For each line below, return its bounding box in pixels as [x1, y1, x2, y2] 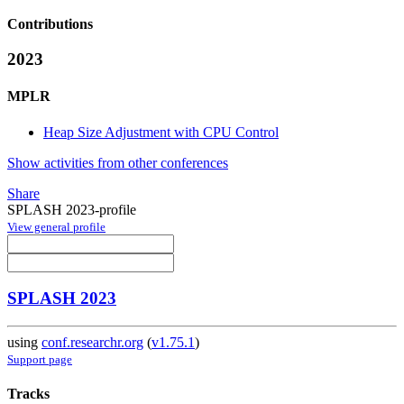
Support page [7, 353, 72, 367]
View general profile [7, 219, 106, 234]
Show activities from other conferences [7, 154, 228, 170]
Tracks [7, 386, 50, 402]
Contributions [7, 16, 93, 32]
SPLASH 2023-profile [7, 201, 136, 217]
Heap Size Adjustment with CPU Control [43, 124, 279, 140]
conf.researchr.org [41, 335, 143, 351]
